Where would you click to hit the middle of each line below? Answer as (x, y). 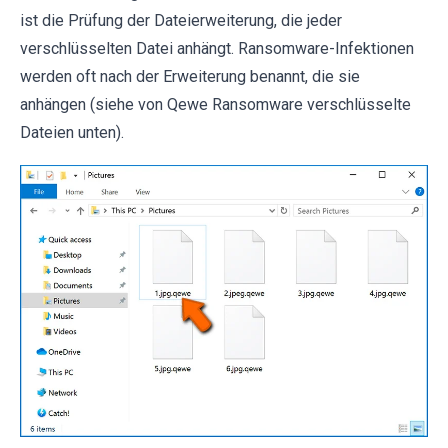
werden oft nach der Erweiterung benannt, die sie (190, 77)
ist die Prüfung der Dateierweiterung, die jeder (181, 21)
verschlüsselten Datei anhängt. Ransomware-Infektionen (217, 49)
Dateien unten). (72, 133)
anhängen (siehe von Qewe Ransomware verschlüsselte (215, 105)
